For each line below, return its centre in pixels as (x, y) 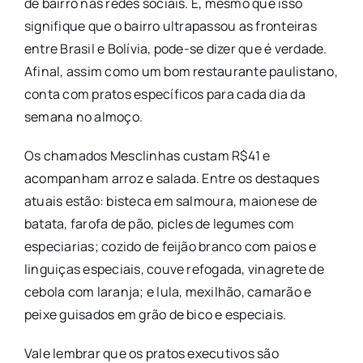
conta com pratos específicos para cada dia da (164, 94)
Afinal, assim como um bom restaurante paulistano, (181, 71)
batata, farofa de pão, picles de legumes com (159, 223)
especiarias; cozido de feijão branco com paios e (170, 246)
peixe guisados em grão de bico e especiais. (155, 314)
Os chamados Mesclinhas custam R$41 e (147, 155)
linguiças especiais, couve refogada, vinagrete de (174, 269)
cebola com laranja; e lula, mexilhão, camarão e (168, 291)
